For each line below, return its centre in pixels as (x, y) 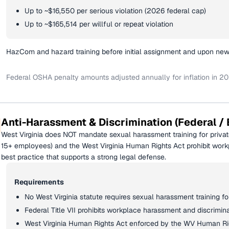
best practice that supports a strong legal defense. (84, 157)
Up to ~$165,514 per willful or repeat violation (99, 24)
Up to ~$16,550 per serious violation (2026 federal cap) (115, 11)
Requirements (39, 182)
